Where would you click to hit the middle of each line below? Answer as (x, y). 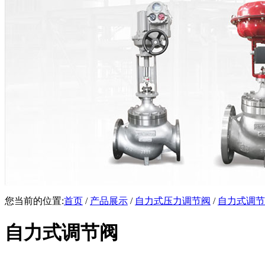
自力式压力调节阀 (173, 201)
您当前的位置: (34, 201)
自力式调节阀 (62, 233)
